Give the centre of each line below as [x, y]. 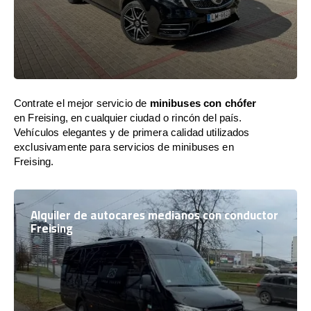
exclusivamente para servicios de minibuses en [124, 147]
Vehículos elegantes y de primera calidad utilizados [132, 132]
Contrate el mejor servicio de [82, 103]
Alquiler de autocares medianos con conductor [154, 215]
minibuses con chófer [203, 103]
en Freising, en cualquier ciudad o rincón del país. [128, 118]
